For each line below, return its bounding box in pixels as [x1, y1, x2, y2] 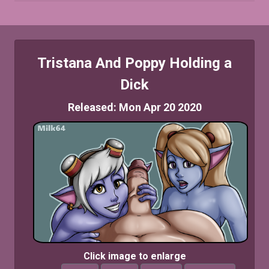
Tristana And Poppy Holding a [37, 55, 232, 71]
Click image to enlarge [83, 250, 186, 262]
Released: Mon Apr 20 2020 [67, 101, 202, 113]
